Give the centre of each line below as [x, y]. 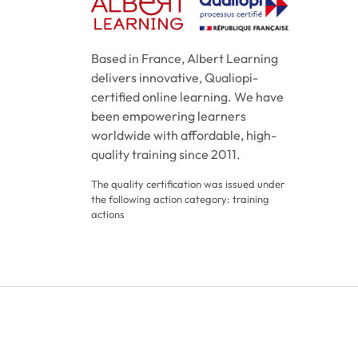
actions [108, 214]
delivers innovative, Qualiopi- [175, 78]
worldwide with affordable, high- [184, 135]
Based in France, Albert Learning [185, 58]
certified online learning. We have [187, 97]
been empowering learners [169, 116]
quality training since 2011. [166, 154]
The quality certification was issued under [188, 184]
